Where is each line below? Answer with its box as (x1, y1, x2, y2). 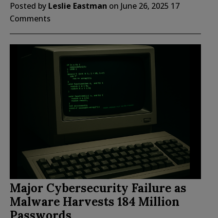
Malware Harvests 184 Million (10, 194, 180, 209)
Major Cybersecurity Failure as (10, 180, 186, 196)
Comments (10, 13, 51, 24)
